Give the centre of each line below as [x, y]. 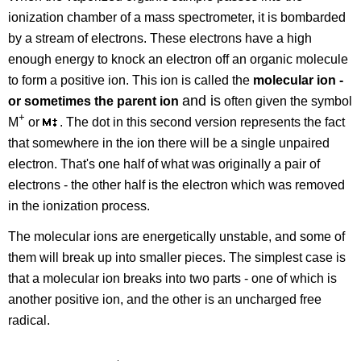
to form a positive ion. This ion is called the [131, 80]
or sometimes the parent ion [95, 101]
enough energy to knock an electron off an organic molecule [178, 59]
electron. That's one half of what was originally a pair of [164, 164]
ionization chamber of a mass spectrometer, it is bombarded [177, 17]
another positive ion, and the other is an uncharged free [165, 300]
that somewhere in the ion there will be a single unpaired [169, 143]
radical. [29, 321]
